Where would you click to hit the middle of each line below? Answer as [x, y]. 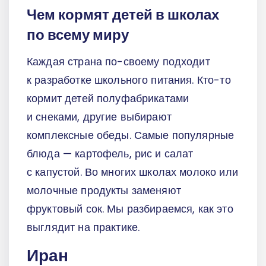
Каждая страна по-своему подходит [118, 62]
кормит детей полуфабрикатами [108, 99]
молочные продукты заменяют [104, 191]
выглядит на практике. [83, 227]
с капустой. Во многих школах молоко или [132, 172]
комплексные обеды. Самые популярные [131, 135]
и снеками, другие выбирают [99, 117]
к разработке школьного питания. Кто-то [129, 80]
